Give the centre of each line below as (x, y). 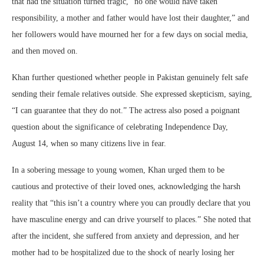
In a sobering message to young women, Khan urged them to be (118, 170)
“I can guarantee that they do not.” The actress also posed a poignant (126, 111)
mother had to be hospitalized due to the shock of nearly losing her (123, 253)
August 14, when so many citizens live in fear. (89, 144)
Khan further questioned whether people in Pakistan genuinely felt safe (130, 78)
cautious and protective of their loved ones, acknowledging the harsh (126, 187)
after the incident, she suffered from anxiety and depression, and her (126, 236)
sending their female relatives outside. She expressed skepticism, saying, (132, 94)
